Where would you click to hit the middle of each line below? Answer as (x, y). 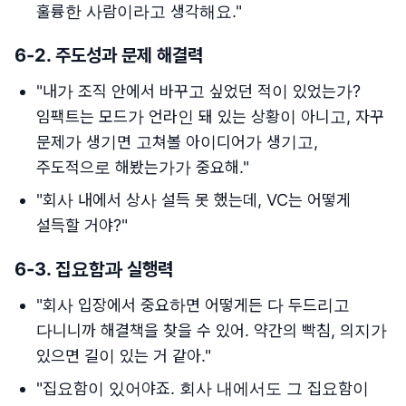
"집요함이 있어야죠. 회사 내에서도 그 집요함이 (203, 388)
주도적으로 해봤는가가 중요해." (143, 167)
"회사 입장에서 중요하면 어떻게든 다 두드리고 (193, 305)
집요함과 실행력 (114, 269)
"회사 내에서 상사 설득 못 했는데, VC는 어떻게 (193, 200)
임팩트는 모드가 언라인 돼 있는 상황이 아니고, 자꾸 (210, 116)
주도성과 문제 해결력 (129, 55)
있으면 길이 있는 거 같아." (124, 356)
